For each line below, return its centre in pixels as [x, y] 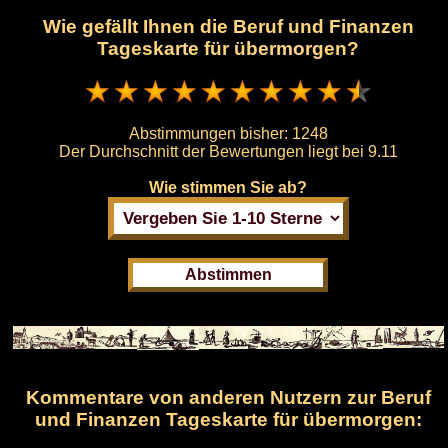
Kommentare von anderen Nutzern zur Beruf [228, 397]
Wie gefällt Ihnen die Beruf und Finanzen [228, 27]
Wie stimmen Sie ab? [228, 187]
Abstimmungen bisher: [210, 133]
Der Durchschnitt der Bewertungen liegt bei [213, 151]
